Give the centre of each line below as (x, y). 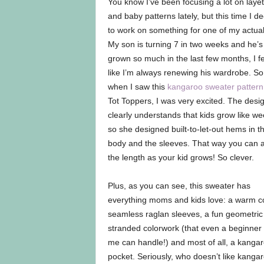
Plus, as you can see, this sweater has (179, 186)
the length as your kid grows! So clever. (181, 157)
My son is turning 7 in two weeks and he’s (185, 44)
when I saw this (137, 87)
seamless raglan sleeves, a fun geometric (185, 214)
